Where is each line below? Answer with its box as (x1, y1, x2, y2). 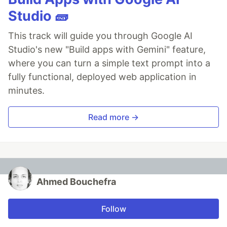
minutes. (8, 85, 45, 96)
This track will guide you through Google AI (8, 30, 193, 42)
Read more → (88, 112, 139, 123)
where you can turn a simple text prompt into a (8, 58, 210, 69)
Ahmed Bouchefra (36, 176, 116, 187)
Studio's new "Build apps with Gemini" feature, (8, 44, 206, 55)
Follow (101, 204, 126, 214)
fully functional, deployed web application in (8, 71, 197, 83)
